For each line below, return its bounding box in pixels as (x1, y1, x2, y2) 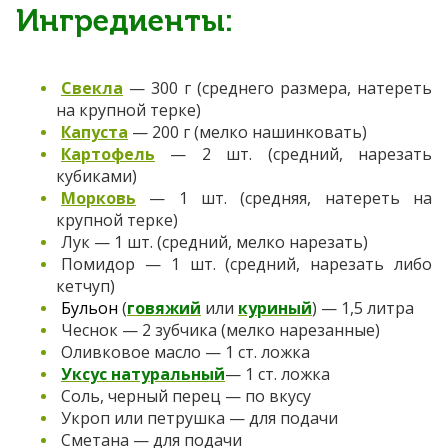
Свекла (61, 77, 123, 100)
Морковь (61, 187, 136, 210)
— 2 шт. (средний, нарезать (155, 143, 432, 166)
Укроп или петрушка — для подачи (61, 407, 338, 430)
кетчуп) (56, 275, 115, 298)
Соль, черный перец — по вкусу (61, 385, 311, 408)
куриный (238, 297, 312, 320)
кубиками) (56, 165, 137, 188)
